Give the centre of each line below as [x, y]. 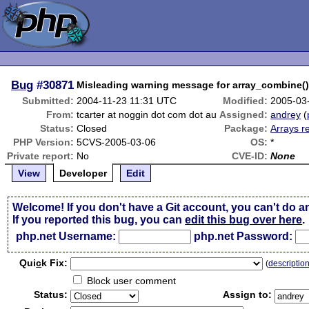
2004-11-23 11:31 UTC [127, 101]
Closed [92, 128]
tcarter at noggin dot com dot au [147, 114]
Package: [246, 128]
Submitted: [48, 101]
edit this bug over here [244, 220]
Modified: [246, 101]
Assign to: [248, 295]
